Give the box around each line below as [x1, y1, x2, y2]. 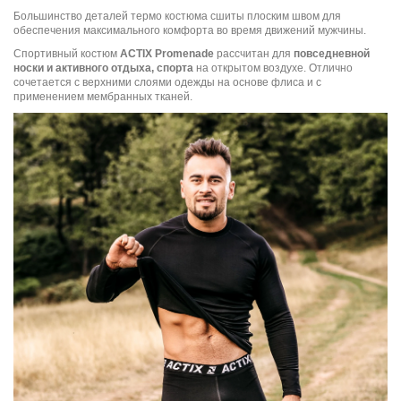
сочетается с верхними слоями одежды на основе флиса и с [13, 75, 321, 89]
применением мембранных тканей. [13, 90, 192, 103]
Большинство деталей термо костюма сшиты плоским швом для [13, 9, 341, 22]
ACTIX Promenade [120, 47, 214, 60]
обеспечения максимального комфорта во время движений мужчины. [13, 23, 366, 37]
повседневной [294, 47, 370, 60]
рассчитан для [214, 47, 294, 60]
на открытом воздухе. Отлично [196, 61, 353, 74]
